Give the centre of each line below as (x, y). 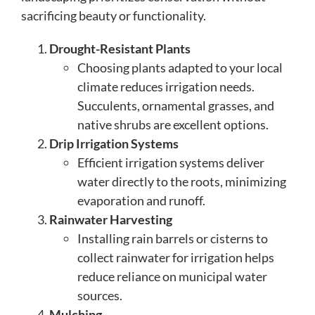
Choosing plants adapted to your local (180, 68)
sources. (100, 296)
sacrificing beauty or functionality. (114, 16)
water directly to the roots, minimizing (182, 182)
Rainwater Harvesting (111, 220)
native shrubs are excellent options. (173, 125)
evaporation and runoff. (141, 201)
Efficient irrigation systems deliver (171, 163)
